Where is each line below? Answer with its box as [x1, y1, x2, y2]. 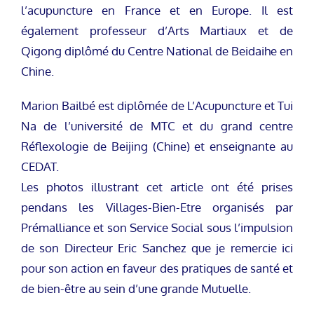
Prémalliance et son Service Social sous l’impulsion [21, 220, 293, 235]
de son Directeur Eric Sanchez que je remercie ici [21, 240, 293, 256]
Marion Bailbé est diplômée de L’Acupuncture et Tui [21, 98, 293, 114]
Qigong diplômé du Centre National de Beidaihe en [21, 43, 293, 59]
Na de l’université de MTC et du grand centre [21, 118, 293, 134]
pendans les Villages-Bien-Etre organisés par [21, 200, 293, 215]
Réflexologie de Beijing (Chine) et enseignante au [21, 139, 293, 154]
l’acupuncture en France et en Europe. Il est [21, 3, 293, 18]
